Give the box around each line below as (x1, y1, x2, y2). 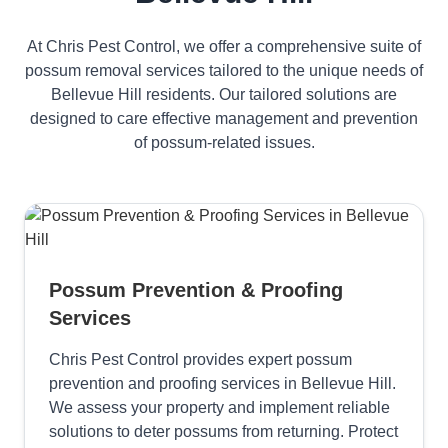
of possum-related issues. (133, 134, 315, 151)
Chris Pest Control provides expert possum (49, 351, 352, 368)
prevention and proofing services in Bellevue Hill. (49, 375, 396, 392)
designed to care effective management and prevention (30, 110, 418, 127)
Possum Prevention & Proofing (49, 279, 343, 301)
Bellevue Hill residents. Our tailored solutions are (51, 86, 397, 103)
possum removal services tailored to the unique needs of (25, 62, 423, 79)
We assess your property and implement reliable (49, 399, 390, 416)
